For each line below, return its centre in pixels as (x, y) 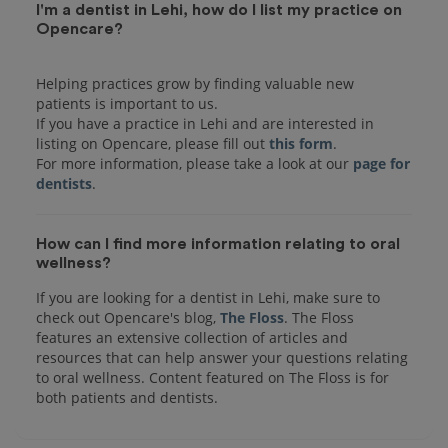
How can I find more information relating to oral (218, 243)
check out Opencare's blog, (128, 317)
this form (301, 143)
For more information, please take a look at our (194, 163)
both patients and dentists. (127, 397)
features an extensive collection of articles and (192, 337)
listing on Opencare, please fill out (152, 143)
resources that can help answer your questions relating (222, 357)
